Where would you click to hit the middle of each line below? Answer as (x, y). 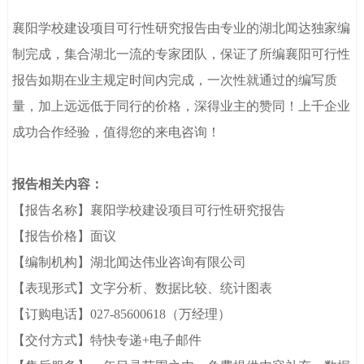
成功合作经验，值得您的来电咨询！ (117, 132)
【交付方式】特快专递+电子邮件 (107, 340)
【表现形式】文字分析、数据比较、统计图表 (143, 288)
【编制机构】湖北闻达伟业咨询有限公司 (130, 262)
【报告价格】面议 (65, 236)
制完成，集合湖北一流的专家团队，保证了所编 (149, 54)
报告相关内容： (58, 184)
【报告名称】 (52, 210)
